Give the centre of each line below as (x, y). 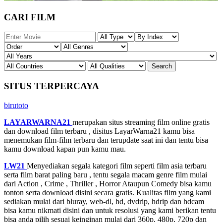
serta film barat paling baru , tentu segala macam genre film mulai (106, 174)
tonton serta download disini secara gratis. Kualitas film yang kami (108, 192)
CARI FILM (30, 17)
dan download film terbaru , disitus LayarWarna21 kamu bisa (99, 131)
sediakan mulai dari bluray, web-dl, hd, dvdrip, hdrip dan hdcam (104, 201)
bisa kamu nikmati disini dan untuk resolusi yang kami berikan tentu (110, 210)
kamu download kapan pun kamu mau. (65, 149)
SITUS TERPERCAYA (52, 86)
